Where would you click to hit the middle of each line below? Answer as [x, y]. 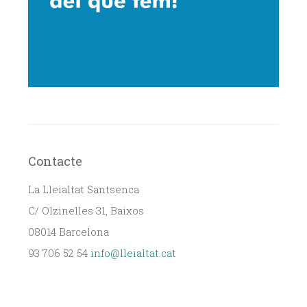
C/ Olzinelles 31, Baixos [86, 210]
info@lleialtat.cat [133, 253]
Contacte [55, 161]
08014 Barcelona [69, 231]
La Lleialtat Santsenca [84, 189]
